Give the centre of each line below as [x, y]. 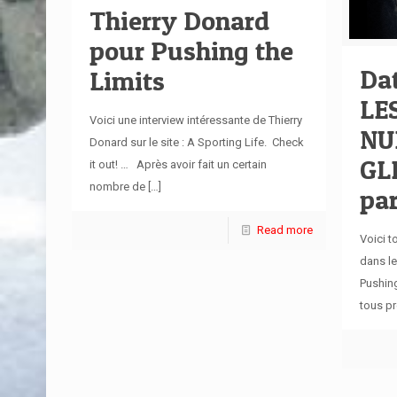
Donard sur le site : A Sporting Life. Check [196, 142]
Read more [284, 230]
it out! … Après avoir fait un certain [178, 164]
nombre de [117, 186]
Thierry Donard [179, 20]
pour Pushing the [191, 50]
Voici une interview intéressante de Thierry [195, 120]
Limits [127, 80]
